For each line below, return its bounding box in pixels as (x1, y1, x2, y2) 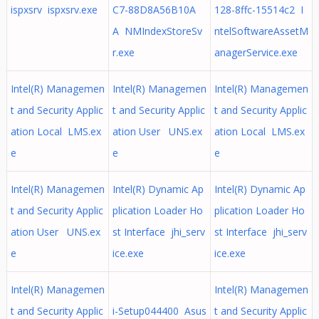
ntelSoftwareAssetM (214, 24, 308, 38)
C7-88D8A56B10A (112, 3, 196, 16)
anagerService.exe (214, 46, 298, 59)
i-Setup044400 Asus (112, 304, 206, 318)
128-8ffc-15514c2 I (214, 3, 303, 16)
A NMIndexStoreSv (112, 24, 202, 38)
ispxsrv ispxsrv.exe (10, 3, 98, 16)
